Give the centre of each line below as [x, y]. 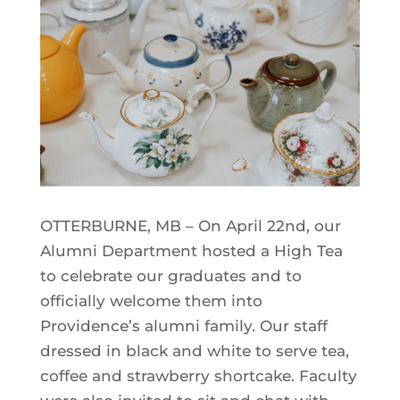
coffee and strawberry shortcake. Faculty [198, 376]
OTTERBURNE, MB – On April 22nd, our [190, 226]
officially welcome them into [151, 301]
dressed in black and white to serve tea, [194, 351]
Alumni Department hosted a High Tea [191, 251]
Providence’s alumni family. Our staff [183, 326]
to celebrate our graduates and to [171, 276]
